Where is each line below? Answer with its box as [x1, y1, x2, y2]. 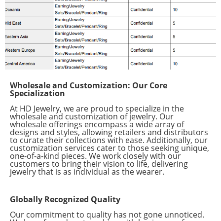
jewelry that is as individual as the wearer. [10, 166, 164, 177]
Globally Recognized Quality [10, 193, 120, 205]
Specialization [10, 87, 65, 99]
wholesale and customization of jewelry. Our [10, 110, 174, 122]
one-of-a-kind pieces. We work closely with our [10, 150, 181, 161]
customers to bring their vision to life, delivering [10, 158, 188, 169]
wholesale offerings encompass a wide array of [10, 118, 184, 130]
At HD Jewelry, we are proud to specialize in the [10, 103, 184, 114]
